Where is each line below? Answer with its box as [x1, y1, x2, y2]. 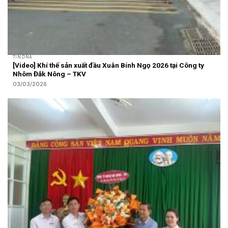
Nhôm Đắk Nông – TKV [12, 70, 86, 78]
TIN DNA [12, 54, 33, 60]
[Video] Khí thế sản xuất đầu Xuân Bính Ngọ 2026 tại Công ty [12, 61, 204, 70]
